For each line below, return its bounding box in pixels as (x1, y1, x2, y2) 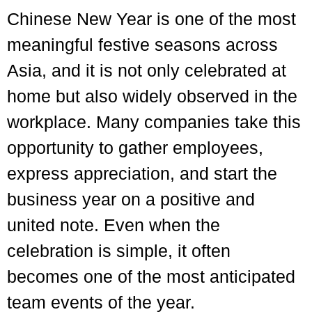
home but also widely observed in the (7, 86, 297, 106)
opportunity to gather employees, (7, 138, 263, 157)
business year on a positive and (7, 189, 255, 209)
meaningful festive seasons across (7, 35, 278, 54)
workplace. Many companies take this (7, 112, 301, 132)
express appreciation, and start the (7, 164, 277, 183)
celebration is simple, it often (7, 241, 231, 260)
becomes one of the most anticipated (7, 267, 295, 286)
